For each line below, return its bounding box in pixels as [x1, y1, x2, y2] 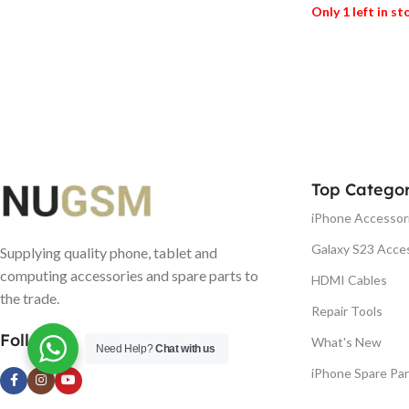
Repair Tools [311, 302, 383, 319]
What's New [311, 333, 382, 350]
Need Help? [96, 342, 156, 355]
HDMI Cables [311, 271, 387, 288]
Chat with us [155, 342, 215, 355]
